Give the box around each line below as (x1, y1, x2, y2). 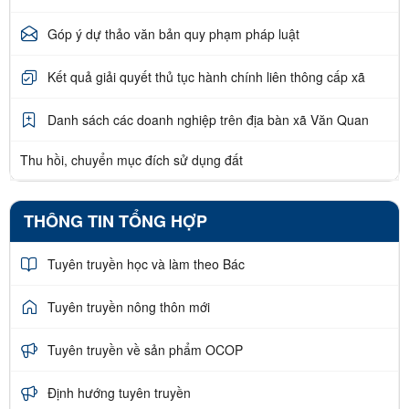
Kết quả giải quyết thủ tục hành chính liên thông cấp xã (47, 67, 365, 86)
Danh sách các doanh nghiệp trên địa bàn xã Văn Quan (47, 110, 369, 129)
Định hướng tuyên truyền (47, 383, 191, 402)
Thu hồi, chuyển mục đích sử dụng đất (20, 151, 243, 170)
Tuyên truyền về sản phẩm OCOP (47, 340, 243, 359)
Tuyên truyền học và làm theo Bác (47, 254, 245, 273)
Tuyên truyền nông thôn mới (47, 297, 210, 316)
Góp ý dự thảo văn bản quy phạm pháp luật (47, 24, 299, 43)
